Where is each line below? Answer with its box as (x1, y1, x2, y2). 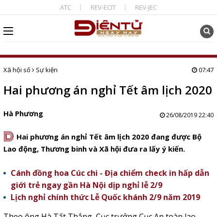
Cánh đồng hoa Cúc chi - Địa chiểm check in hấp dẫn (10, 168, 209, 178)
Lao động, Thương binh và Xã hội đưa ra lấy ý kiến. (3, 144, 185, 154)
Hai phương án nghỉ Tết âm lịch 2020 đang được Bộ (16, 132, 201, 141)
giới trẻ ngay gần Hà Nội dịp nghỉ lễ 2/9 (10, 180, 162, 190)
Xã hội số (3, 65, 31, 74)
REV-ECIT (90, 3, 116, 12)
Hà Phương (3, 108, 43, 118)
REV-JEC (135, 3, 157, 12)
